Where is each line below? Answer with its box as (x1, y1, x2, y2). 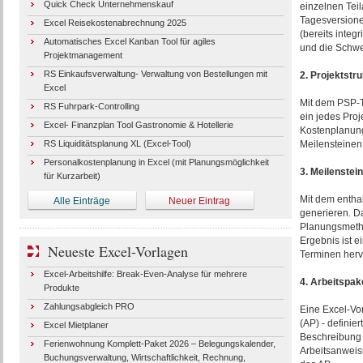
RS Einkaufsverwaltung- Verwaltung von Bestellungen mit (43, 69, 267, 79)
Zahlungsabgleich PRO (43, 301, 135, 311)
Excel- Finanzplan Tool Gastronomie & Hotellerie (43, 120, 233, 130)
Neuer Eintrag (169, 195, 230, 207)
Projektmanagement (43, 50, 122, 60)
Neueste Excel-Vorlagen (47, 241, 188, 261)
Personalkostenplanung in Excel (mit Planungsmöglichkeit (43, 157, 269, 167)
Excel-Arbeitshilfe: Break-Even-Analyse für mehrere (43, 269, 247, 279)
